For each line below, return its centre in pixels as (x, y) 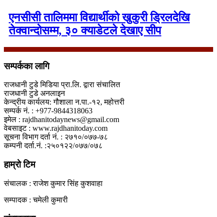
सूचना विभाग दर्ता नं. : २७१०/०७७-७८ (56, 137)
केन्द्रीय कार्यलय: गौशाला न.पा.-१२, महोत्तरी (64, 102)
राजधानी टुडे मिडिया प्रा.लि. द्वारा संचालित (62, 85)
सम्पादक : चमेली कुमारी (36, 200)
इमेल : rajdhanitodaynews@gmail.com (62, 120)
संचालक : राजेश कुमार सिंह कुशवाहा (53, 183)
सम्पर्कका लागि (27, 66)
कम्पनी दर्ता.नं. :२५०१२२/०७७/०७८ (53, 146)
